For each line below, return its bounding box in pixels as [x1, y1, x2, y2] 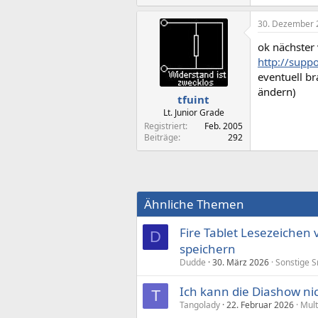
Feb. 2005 [204, 119, 243, 132]
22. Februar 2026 [226, 298, 294, 311]
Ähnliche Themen [144, 195, 244, 212]
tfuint [177, 92, 209, 106]
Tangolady [180, 298, 220, 311]
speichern [180, 240, 236, 257]
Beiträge [144, 131, 178, 143]
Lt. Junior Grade [163, 106, 224, 119]
